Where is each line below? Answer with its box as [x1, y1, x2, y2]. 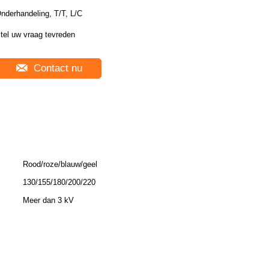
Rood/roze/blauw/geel [23, 160, 97, 169]
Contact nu [31, 62, 82, 74]
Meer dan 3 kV [23, 196, 74, 205]
